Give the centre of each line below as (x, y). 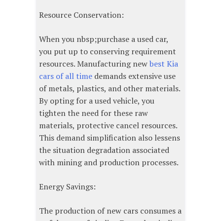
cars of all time (66, 76)
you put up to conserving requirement (108, 52)
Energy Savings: (67, 187)
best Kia (164, 64)
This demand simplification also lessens (110, 138)
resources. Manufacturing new (94, 64)
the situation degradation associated (104, 150)
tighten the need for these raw (93, 113)
